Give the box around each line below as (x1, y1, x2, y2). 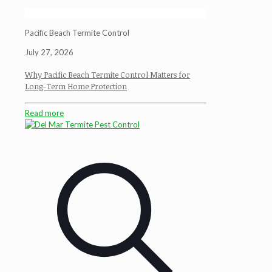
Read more (25, 108, 64, 118)
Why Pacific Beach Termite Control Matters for (25, 69, 190, 80)
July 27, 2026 (25, 47, 73, 58)
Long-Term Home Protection (25, 80, 127, 92)
